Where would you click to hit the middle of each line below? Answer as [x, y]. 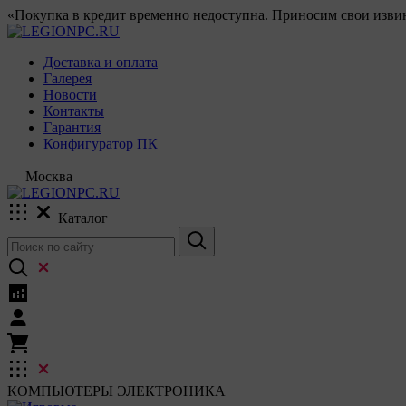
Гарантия [72, 127]
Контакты [74, 111]
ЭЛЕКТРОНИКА [171, 391]
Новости [70, 95]
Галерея [68, 78]
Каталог [83, 218]
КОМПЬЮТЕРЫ [60, 391]
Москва [49, 176]
